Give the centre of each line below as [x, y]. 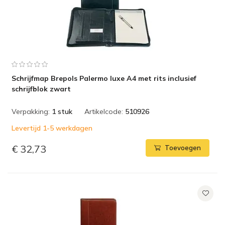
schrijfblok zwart [41, 89]
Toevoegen [183, 148]
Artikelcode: [104, 111]
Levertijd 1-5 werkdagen [52, 128]
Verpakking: [31, 111]
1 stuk [62, 111]
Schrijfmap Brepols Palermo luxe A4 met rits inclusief [104, 78]
